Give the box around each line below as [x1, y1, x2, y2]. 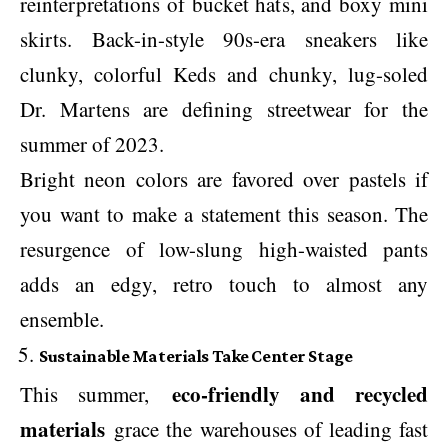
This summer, [20, 379, 172, 408]
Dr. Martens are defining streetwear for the [20, 95, 428, 123]
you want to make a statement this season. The [20, 200, 428, 228]
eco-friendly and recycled [171, 378, 428, 409]
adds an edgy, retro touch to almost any [20, 270, 428, 298]
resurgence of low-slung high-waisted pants [20, 235, 428, 263]
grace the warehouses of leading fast [105, 414, 428, 443]
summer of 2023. [20, 130, 164, 158]
